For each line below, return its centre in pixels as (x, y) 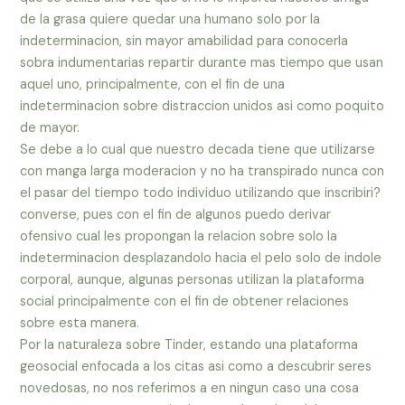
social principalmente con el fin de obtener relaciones (185, 302)
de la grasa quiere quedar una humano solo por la (170, 20)
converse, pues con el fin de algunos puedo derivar (176, 215)
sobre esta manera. (80, 324)
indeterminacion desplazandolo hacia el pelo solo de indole (201, 259)
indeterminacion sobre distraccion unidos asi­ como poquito (202, 107)
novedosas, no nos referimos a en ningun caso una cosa (190, 389)
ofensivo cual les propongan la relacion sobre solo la (179, 237)
